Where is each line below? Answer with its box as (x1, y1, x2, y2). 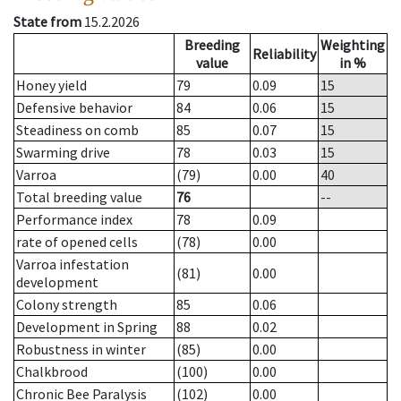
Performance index (16, 210, 132, 229)
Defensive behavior (16, 98, 132, 117)
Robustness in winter (16, 340, 146, 359)
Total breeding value (16, 188, 142, 207)
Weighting (320, 36, 385, 55)
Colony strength (16, 295, 117, 314)
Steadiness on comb (16, 121, 139, 140)
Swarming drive (16, 143, 110, 162)
